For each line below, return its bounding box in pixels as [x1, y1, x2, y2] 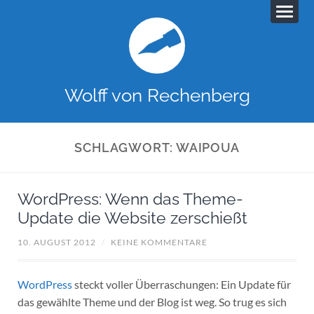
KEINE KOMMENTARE [110, 236, 207, 247]
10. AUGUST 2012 [17, 236, 96, 247]
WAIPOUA [175, 139, 240, 155]
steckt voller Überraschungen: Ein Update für [71, 278, 291, 292]
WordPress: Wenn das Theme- [17, 190, 243, 209]
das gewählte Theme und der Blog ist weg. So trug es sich [17, 295, 287, 309]
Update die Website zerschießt [17, 209, 247, 228]
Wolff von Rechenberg [64, 83, 250, 106]
